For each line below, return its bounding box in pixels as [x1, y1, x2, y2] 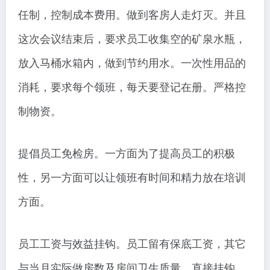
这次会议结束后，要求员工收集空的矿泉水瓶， [18, 30, 246, 46]
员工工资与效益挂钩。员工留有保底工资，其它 [18, 235, 246, 251]
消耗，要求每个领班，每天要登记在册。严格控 [18, 78, 246, 95]
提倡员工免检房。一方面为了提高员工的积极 [18, 145, 235, 161]
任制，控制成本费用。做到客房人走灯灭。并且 [18, 6, 246, 22]
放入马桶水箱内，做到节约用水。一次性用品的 [18, 54, 246, 71]
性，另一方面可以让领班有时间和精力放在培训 [18, 169, 246, 185]
